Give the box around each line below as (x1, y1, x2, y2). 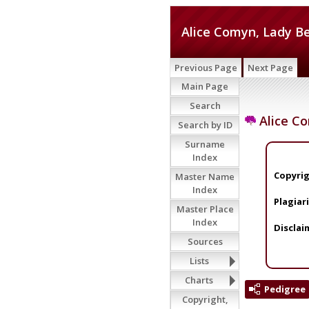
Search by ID (177, 119, 232, 131)
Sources (187, 235, 223, 248)
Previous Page (175, 61, 237, 74)
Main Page (181, 80, 228, 92)
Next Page (248, 61, 293, 74)
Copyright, (181, 293, 228, 306)
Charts (185, 274, 213, 286)
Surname (185, 138, 225, 150)
